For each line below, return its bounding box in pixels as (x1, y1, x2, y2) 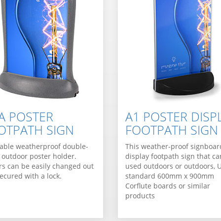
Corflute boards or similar (125, 181, 210, 191)
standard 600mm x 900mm (125, 171, 214, 181)
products (125, 191, 155, 201)
